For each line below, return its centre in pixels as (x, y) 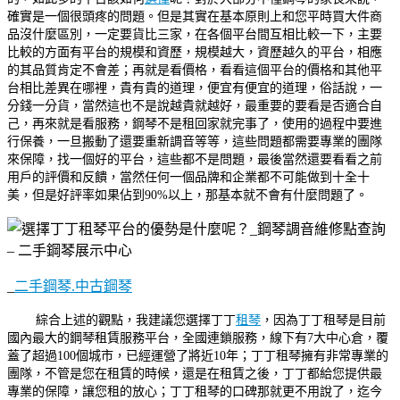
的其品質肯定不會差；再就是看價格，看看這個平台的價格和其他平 (195, 69)
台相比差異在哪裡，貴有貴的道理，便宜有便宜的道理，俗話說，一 (195, 87)
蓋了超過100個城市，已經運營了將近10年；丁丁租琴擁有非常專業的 (198, 355)
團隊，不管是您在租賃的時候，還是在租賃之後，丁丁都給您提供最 (195, 373)
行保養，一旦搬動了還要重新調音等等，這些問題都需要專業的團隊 (195, 141)
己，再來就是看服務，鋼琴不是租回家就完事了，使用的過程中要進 (195, 123)
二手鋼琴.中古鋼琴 (73, 286)
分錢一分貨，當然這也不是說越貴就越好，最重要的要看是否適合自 (195, 105)
